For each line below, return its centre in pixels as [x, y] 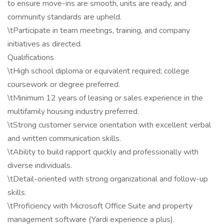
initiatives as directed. [45, 44]
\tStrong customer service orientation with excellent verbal [109, 125]
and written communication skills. [64, 138]
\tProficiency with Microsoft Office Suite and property [100, 206]
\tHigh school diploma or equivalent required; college [98, 71]
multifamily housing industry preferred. [73, 111]
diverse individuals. [40, 165]
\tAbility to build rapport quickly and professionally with [103, 152]
